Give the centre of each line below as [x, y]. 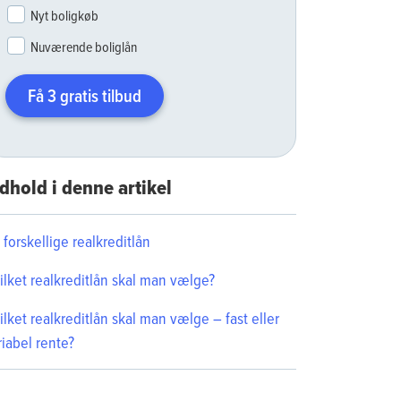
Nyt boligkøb [64, 15]
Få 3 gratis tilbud [85, 95]
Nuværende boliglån [84, 46]
